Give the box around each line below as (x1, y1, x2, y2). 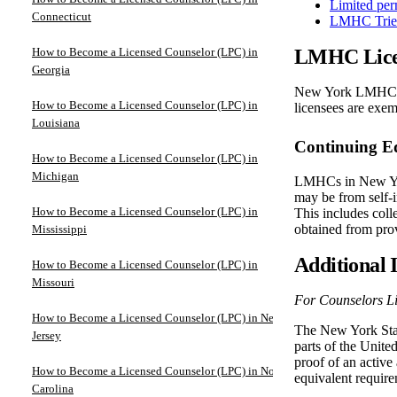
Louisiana (32, 115, 80, 129)
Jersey (32, 328, 61, 342)
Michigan (32, 168, 79, 183)
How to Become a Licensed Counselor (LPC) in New (32, 310, 282, 324)
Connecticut (32, 9, 91, 23)
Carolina (32, 381, 74, 395)
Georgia (32, 62, 70, 76)
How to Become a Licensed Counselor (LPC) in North (32, 363, 288, 378)
